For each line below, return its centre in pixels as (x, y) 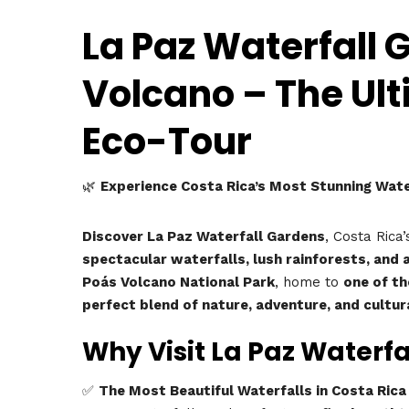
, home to (309, 282)
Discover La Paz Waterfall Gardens (204, 236)
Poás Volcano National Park (178, 282)
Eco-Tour (167, 142)
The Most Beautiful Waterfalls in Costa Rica (252, 390)
